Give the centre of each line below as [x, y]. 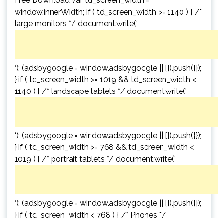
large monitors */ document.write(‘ [76, 23]
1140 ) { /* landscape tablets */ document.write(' [101, 91]
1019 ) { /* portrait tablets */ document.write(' [95, 159]
